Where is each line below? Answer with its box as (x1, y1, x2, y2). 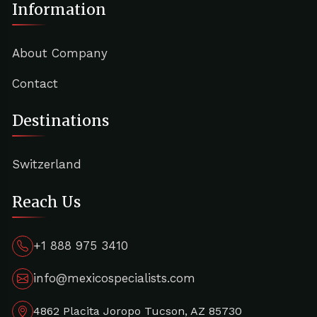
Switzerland (11, 157, 81, 172)
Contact (11, 76, 58, 91)
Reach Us (11, 192, 81, 212)
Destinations (11, 111, 109, 131)
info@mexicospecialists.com (33, 270, 195, 285)
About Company (11, 45, 108, 60)
